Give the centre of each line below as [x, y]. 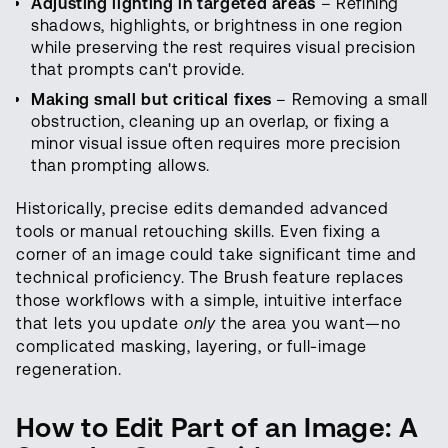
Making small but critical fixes [151, 100]
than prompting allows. [121, 166]
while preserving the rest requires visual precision [223, 48]
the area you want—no [308, 324]
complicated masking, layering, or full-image [192, 347]
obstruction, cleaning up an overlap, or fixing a [210, 122]
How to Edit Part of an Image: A [217, 428]
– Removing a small [350, 100]
